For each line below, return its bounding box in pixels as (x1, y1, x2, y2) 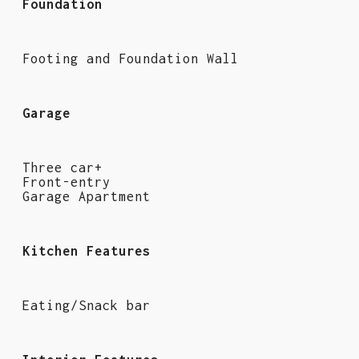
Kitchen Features (22, 244, 151, 259)
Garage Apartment (22, 189, 151, 204)
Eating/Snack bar (22, 298, 151, 313)
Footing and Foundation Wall (22, 51, 239, 67)
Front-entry (22, 175, 111, 190)
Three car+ (22, 160, 103, 175)
